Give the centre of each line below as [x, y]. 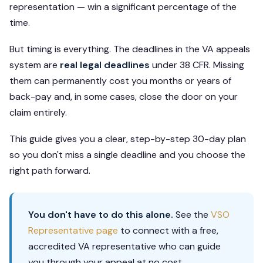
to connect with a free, [168, 230]
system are [35, 65]
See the [192, 214]
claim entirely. [38, 112]
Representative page [73, 230]
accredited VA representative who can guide [124, 246]
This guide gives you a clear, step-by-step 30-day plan [128, 139]
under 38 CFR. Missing [197, 65]
